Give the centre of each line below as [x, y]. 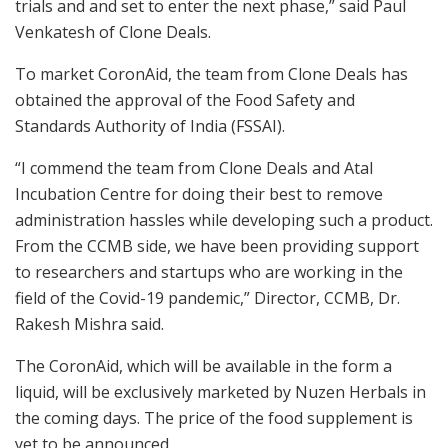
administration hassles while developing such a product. [224, 220]
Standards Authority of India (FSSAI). [150, 126]
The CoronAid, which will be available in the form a [203, 366]
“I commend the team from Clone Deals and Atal [194, 168]
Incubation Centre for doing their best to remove [199, 194]
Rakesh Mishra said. [89, 324]
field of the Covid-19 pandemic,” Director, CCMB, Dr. [207, 298]
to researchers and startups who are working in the [209, 272]
